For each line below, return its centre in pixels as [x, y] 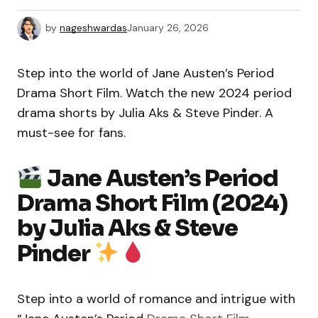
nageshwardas [93, 27]
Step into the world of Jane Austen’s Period [146, 73]
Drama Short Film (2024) [152, 203]
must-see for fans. [71, 133]
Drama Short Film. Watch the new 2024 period [154, 93]
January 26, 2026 [168, 27]
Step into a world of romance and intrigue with [156, 298]
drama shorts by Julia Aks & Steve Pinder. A [145, 113]
